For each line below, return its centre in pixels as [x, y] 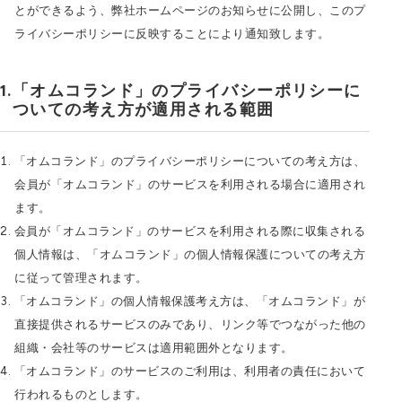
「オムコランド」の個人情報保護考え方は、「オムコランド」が [189, 301]
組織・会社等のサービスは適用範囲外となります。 [154, 348]
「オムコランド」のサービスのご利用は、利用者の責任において [189, 371]
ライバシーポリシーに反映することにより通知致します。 [172, 34]
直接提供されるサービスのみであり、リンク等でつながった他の [190, 324]
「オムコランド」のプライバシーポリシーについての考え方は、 [189, 161]
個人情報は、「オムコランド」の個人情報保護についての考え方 [190, 254]
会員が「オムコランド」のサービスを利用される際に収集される [189, 231]
